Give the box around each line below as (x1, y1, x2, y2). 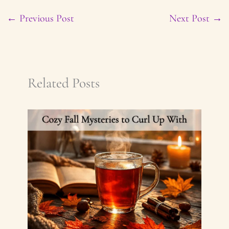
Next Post (169, 11, 213, 25)
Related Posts (27, 74, 100, 91)
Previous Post (16, 11, 74, 25)
